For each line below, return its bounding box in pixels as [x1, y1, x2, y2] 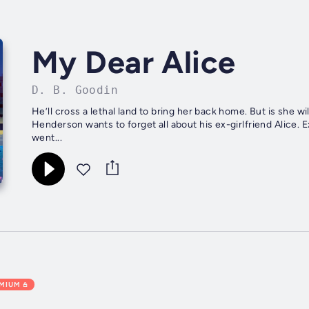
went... [32, 132, 62, 144]
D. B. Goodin [32, 83, 119, 97]
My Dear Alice [32, 43, 236, 81]
